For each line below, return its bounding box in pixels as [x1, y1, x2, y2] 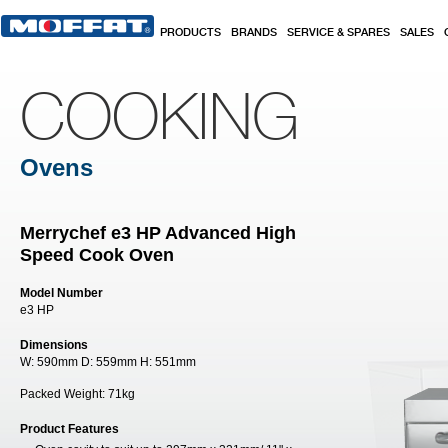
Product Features [20, 422, 119, 436]
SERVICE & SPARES [287, 27, 390, 39]
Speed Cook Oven [20, 245, 174, 265]
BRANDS [231, 27, 277, 39]
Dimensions [20, 338, 88, 352]
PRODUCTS [160, 27, 221, 39]
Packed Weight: [20, 387, 108, 401]
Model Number [20, 286, 103, 300]
